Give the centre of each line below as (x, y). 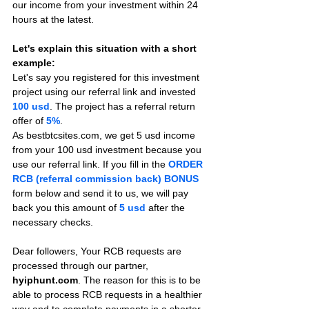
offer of (29, 121)
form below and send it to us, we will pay (102, 193)
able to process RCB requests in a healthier (109, 295)
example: (34, 63)
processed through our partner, (82, 266)
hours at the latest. (53, 19)
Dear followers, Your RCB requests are (98, 251)
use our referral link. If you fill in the (90, 164)
